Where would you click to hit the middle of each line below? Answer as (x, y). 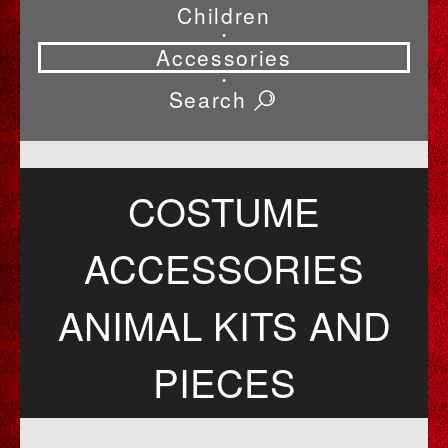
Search (211, 99)
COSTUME (224, 211)
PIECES (224, 382)
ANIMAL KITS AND (224, 325)
